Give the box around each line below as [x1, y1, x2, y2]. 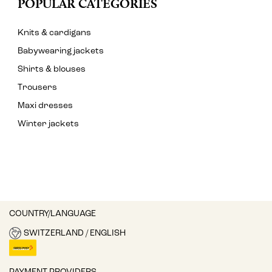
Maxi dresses [18, 101, 73, 111]
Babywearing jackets [18, 47, 104, 56]
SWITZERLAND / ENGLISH [23, 228, 126, 238]
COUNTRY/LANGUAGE [9, 209, 96, 219]
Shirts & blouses [18, 65, 86, 75]
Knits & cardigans [18, 29, 91, 38]
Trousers [18, 83, 57, 93]
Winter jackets [18, 120, 79, 129]
